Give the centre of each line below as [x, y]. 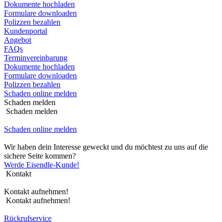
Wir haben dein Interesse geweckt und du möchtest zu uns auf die [106, 147]
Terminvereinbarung [36, 58]
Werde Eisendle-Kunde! [42, 165]
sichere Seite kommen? [40, 156]
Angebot [18, 40]
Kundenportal [26, 31]
